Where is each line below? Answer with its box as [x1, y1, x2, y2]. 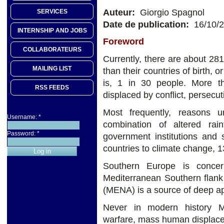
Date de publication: [103, 19, 191, 29]
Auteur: [103, 7, 137, 17]
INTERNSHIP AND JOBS [17, 27, 87, 34]
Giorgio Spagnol [137, 7, 204, 17]
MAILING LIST [32, 65, 71, 72]
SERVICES [36, 8, 67, 15]
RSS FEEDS [35, 84, 69, 91]
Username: [7, 113, 38, 121]
